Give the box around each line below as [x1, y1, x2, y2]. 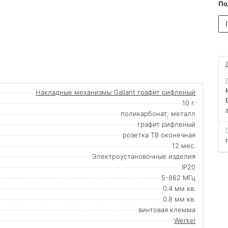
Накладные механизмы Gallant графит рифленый [36, 88, 195, 96]
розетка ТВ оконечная [123, 130, 195, 139]
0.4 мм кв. [163, 184, 195, 192]
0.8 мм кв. [163, 194, 195, 203]
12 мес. [172, 141, 195, 150]
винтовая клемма [138, 205, 195, 214]
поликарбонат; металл [121, 109, 195, 118]
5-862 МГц [161, 173, 195, 182]
